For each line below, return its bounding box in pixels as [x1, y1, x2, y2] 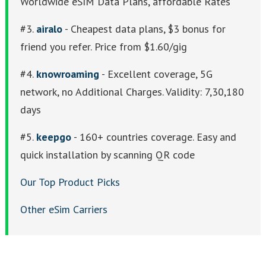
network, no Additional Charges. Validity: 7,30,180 [20, 85, 244, 99]
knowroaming [36, 67, 99, 81]
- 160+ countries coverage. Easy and [71, 130, 236, 144]
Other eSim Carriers [20, 202, 107, 216]
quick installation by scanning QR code [20, 148, 195, 161]
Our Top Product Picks [20, 175, 120, 189]
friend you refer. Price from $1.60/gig [20, 40, 187, 53]
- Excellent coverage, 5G [99, 67, 213, 81]
